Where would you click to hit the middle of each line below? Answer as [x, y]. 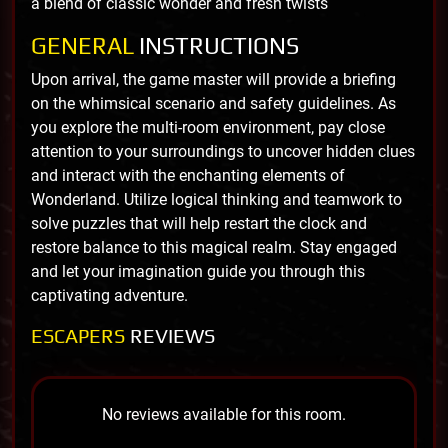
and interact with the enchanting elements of [188, 175]
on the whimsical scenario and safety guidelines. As [213, 103]
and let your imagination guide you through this [198, 271]
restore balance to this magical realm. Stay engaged [214, 247]
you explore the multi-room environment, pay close [208, 127]
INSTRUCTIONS [219, 45]
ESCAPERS [80, 335]
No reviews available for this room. [224, 414]
